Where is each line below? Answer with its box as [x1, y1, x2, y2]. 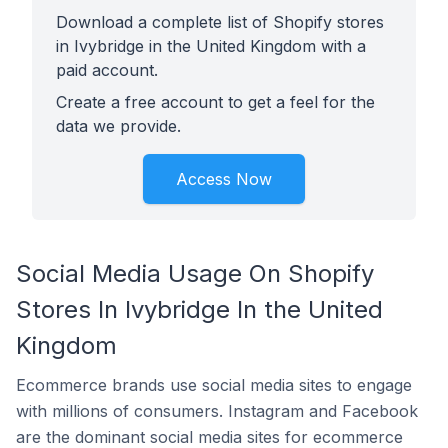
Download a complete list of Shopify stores [56, 12, 384, 32]
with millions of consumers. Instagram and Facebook [16, 401, 418, 421]
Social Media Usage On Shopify [16, 259, 374, 288]
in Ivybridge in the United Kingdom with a [56, 36, 366, 56]
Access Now [176, 169, 272, 189]
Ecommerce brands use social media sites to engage [16, 375, 412, 395]
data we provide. [56, 116, 181, 136]
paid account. [56, 60, 158, 80]
